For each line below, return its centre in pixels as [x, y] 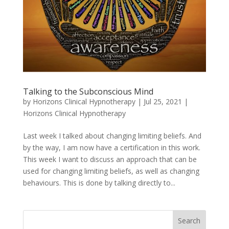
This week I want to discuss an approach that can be [110, 159]
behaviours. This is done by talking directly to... [99, 182]
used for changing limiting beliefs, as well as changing [111, 171]
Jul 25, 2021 [163, 101]
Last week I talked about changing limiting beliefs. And [112, 135]
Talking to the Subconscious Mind [88, 91]
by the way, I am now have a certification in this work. [111, 147]
